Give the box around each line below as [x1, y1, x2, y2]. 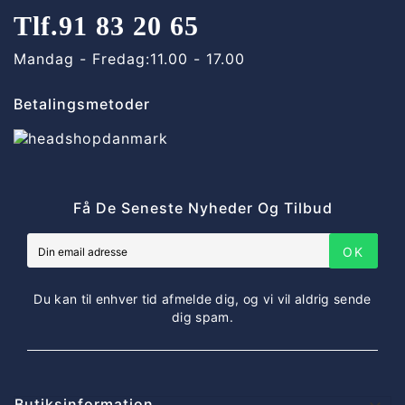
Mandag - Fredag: [14, 50, 150, 69]
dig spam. [172, 308, 233, 325]
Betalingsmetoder [14, 95, 150, 114]
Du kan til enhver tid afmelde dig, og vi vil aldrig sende [33, 290, 372, 306]
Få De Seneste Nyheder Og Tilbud [72, 198, 333, 217]
